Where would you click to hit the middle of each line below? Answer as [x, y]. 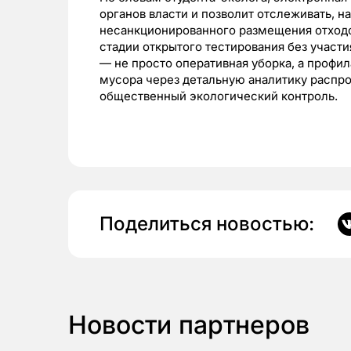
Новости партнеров [189, 325]
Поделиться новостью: [207, 224]
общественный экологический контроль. [219, 96]
